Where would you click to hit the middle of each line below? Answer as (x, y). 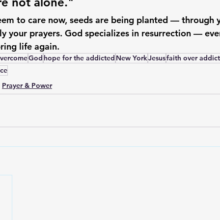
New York (132, 58)
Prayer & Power (27, 85)
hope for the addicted (79, 58)
